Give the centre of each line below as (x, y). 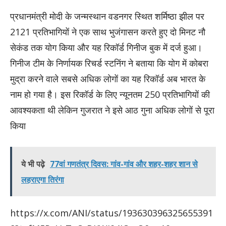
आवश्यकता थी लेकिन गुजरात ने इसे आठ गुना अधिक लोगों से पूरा (112, 110)
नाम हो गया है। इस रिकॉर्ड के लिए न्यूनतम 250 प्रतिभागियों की (110, 95)
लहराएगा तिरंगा (43, 179)
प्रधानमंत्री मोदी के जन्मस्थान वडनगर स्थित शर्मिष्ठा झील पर (107, 16)
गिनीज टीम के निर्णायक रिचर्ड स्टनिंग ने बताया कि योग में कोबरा (109, 63)
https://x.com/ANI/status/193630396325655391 (111, 213)
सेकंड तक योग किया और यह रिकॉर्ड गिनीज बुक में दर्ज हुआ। (106, 48)
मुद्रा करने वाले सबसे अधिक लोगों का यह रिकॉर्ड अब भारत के (108, 79)
